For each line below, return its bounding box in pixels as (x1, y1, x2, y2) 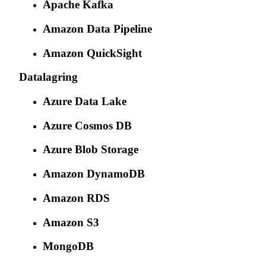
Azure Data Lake (43, 95, 126, 108)
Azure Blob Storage (43, 143, 138, 156)
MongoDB (43, 240, 94, 253)
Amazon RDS (43, 191, 110, 204)
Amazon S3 (43, 216, 99, 229)
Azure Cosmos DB (43, 119, 132, 132)
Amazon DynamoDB (43, 167, 145, 180)
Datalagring (19, 71, 78, 84)
